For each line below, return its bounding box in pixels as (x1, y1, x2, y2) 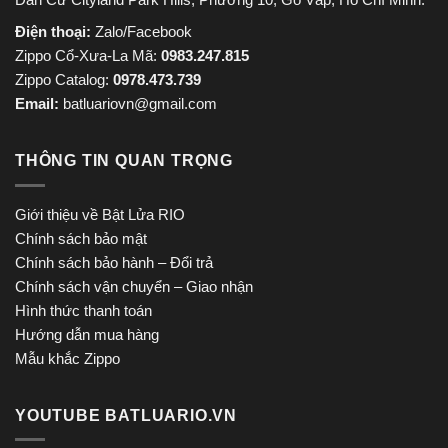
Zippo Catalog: (15, 71, 113, 89)
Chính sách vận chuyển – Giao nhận (15, 277, 253, 295)
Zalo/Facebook (95, 23, 192, 41)
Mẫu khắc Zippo (15, 349, 120, 367)
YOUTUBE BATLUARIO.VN (15, 406, 237, 424)
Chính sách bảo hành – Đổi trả (15, 253, 213, 271)
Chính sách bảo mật (15, 229, 147, 247)
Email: (15, 95, 59, 113)
